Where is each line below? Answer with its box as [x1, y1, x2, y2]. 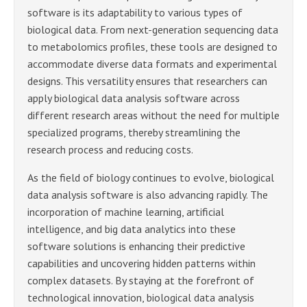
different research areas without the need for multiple [27, 108, 280, 122]
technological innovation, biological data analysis [27, 290, 254, 304]
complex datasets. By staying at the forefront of [27, 273, 254, 287]
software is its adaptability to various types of [27, 5, 243, 19]
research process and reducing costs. [27, 142, 193, 156]
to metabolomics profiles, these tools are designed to [27, 39, 278, 53]
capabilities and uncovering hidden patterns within [27, 256, 256, 270]
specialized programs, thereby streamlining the [27, 125, 241, 139]
